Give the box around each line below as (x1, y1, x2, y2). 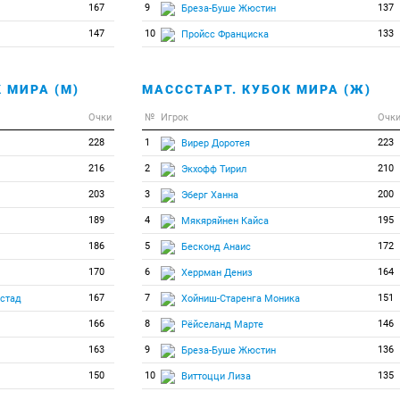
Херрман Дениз (180, 266, 253, 279)
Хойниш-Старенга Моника (180, 292, 300, 304)
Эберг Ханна (180, 188, 238, 201)
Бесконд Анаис (180, 240, 251, 253)
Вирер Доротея (180, 137, 250, 149)
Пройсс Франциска (180, 28, 269, 40)
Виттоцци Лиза (180, 370, 251, 382)
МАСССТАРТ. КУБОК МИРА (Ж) (141, 82, 371, 96)
